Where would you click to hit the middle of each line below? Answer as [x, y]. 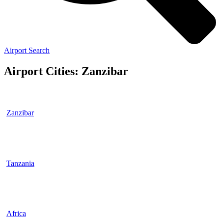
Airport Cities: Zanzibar [66, 71]
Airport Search [27, 50]
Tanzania [20, 163]
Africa [16, 214]
